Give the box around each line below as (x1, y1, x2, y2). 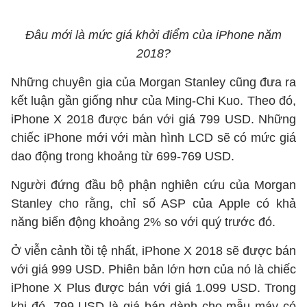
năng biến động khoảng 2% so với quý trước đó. (11, 215, 275, 229)
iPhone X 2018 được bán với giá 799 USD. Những (11, 112, 296, 126)
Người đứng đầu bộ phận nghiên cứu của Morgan (11, 178, 296, 192)
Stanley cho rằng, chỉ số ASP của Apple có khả (11, 197, 296, 210)
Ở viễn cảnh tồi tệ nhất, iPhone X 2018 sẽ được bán (11, 244, 296, 258)
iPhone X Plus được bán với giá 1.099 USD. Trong (11, 281, 296, 295)
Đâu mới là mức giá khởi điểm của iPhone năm (25, 28, 282, 42)
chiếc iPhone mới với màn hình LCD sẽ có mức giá (11, 131, 296, 145)
